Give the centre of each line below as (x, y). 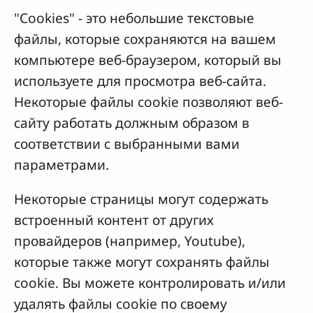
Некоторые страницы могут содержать (141, 199)
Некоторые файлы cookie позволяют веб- (148, 102)
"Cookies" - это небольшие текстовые (134, 18)
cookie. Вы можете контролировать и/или (150, 283)
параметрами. (61, 165)
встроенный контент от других (114, 220)
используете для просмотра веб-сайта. (140, 81)
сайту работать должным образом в (132, 123)
